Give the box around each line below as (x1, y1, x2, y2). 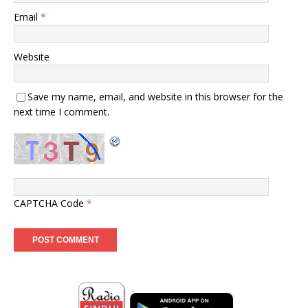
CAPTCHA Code (14, 196, 84, 210)
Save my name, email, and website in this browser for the (27, 89, 283, 103)
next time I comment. (14, 104, 109, 118)
